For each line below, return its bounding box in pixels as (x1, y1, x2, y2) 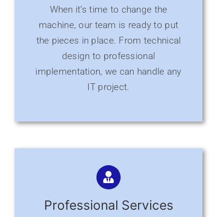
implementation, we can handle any (35, 66, 182, 77)
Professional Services (44, 197, 173, 213)
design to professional (62, 50, 155, 62)
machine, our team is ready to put (38, 19, 179, 31)
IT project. (87, 81, 130, 93)
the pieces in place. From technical (36, 35, 181, 46)
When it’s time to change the (49, 4, 168, 15)
